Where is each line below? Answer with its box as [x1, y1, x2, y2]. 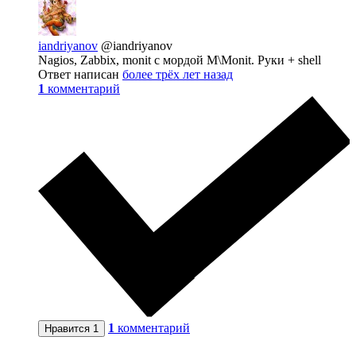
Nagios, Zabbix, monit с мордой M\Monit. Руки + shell [38, 52, 321, 67]
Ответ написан [38, 67, 122, 81]
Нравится [44, 323, 93, 335]
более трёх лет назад [122, 67, 233, 81]
